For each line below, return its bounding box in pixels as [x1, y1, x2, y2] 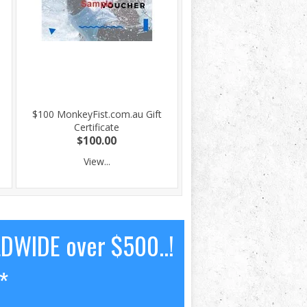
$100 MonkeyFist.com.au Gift [32, 108, 162, 121]
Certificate [74, 121, 119, 134]
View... [83, 155, 110, 168]
